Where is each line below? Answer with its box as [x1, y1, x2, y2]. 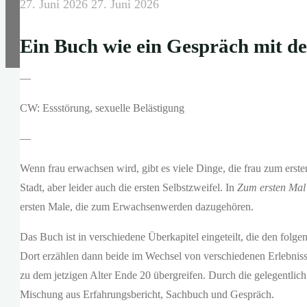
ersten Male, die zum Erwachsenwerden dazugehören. [20, 201, 254, 213]
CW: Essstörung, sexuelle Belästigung [20, 102, 184, 114]
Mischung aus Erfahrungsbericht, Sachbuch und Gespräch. [20, 288, 274, 301]
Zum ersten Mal [237, 182, 306, 194]
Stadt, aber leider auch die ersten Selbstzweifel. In [20, 182, 237, 194]
